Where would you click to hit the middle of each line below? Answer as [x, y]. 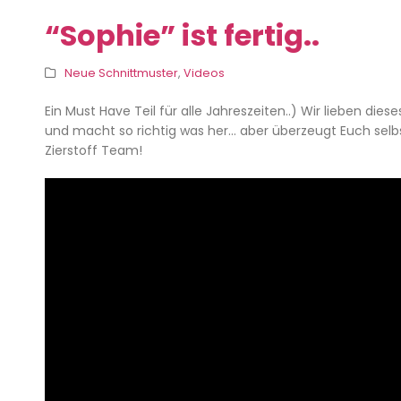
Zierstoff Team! [94, 151]
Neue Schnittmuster [121, 73]
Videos [204, 73]
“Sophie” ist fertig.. [182, 36]
